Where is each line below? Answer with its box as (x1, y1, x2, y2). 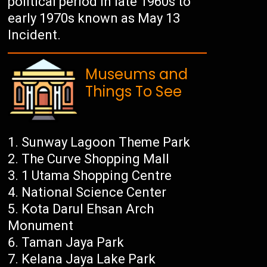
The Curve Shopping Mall (21, 151, 170, 167)
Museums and (85, 64, 188, 85)
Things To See (85, 82, 182, 102)
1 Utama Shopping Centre (21, 168, 172, 184)
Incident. (8, 27, 61, 43)
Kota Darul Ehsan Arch (21, 201, 154, 217)
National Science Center (21, 185, 167, 200)
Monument (8, 218, 74, 234)
